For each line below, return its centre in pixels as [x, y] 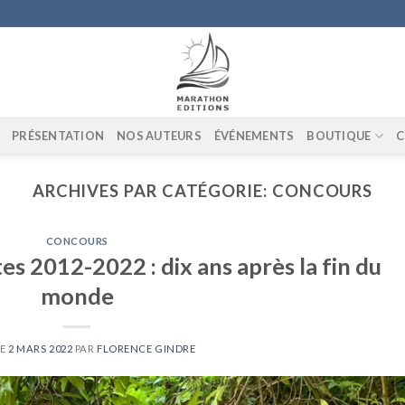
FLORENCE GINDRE [146, 348]
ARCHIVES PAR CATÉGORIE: [152, 191]
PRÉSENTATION [58, 136]
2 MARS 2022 [41, 348]
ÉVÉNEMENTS [254, 136]
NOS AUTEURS [159, 136]
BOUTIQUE [339, 136]
